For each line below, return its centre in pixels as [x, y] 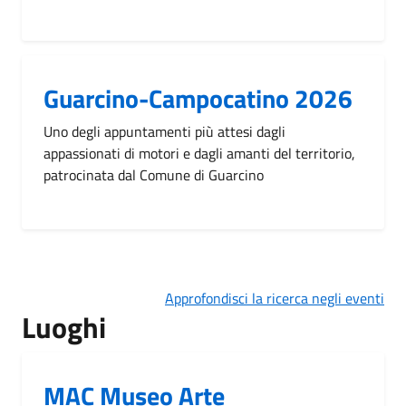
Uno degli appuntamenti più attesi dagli [164, 131]
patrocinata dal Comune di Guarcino [154, 174]
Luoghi [64, 327]
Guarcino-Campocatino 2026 [198, 98]
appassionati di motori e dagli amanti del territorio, [199, 153]
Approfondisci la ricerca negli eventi [275, 298]
